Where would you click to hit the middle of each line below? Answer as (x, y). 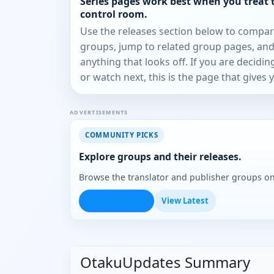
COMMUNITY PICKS (122, 135)
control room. (114, 14)
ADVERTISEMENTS (99, 113)
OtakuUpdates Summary (165, 262)
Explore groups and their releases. (160, 157)
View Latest (185, 201)
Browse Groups (117, 201)
